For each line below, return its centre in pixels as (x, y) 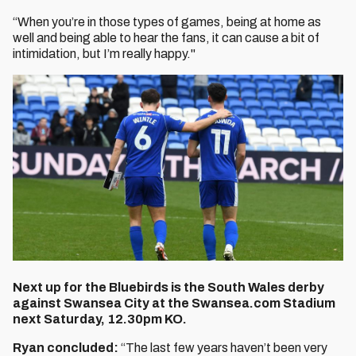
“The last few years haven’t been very (223, 348)
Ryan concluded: (66, 348)
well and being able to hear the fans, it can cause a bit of (166, 38)
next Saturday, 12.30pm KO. (100, 319)
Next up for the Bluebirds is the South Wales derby (168, 287)
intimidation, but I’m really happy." (104, 54)
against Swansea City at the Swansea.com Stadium (174, 303)
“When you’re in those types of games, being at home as (167, 22)
